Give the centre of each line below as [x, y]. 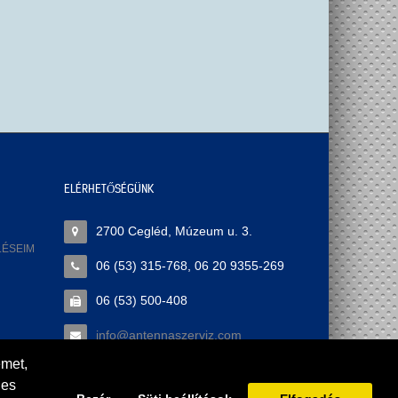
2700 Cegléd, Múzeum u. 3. [174, 231]
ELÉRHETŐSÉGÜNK [108, 189]
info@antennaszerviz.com [168, 335]
